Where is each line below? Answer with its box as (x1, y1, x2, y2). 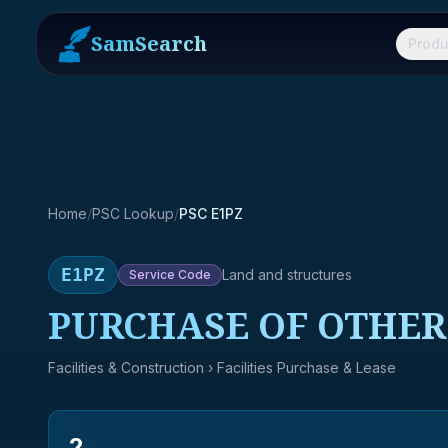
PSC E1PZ (179, 205, 243, 222)
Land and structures (222, 266, 352, 283)
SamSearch (91, 30, 207, 57)
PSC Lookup (92, 205, 174, 222)
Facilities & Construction (48, 359, 204, 376)
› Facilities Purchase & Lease (204, 359, 396, 376)
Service (129, 267, 175, 282)
